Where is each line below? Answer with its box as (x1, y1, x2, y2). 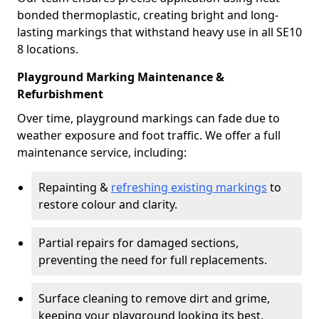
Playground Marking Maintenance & (17, 69, 224, 85)
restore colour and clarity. (38, 197, 177, 212)
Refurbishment (17, 86, 103, 102)
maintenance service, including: (17, 145, 187, 160)
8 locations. (17, 41, 78, 57)
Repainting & (38, 179, 111, 195)
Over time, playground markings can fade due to (17, 110, 280, 126)
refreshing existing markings (111, 179, 267, 195)
